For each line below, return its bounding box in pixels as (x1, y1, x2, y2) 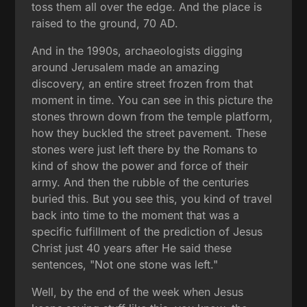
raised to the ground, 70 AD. (32, 16, 179, 30)
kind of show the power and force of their (32, 158, 249, 173)
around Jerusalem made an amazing (32, 60, 220, 74)
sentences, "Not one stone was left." (32, 257, 219, 271)
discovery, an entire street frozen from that (32, 76, 254, 90)
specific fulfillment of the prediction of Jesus (32, 224, 263, 238)
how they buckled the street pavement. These (32, 125, 267, 140)
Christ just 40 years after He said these (32, 241, 232, 255)
